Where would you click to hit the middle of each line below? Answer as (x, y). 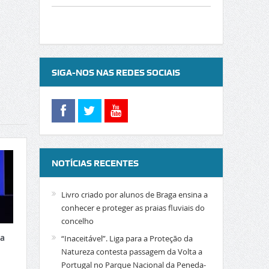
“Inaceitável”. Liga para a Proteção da (127, 238)
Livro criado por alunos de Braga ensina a (134, 195)
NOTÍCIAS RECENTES (95, 163)
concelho (77, 221)
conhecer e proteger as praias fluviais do (133, 208)
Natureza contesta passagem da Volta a (131, 252)
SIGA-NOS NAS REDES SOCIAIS (116, 73)
